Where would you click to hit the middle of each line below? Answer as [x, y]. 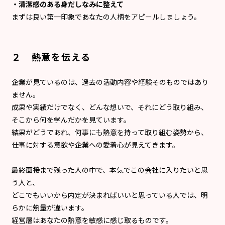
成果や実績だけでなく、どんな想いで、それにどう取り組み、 [110, 107]
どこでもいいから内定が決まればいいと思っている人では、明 [110, 195]
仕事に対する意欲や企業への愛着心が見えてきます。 [95, 144]
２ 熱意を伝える [51, 57]
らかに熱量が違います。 [50, 207]
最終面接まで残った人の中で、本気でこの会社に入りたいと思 [110, 170]
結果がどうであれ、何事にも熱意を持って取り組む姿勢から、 [110, 132]
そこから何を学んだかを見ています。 [71, 119]
